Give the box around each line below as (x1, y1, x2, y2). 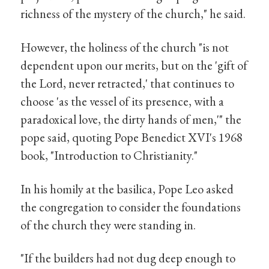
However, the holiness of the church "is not (20, 38, 229, 55)
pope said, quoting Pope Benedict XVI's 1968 (20, 128, 243, 145)
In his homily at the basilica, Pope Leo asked (20, 180, 234, 197)
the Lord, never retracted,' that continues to (20, 74, 235, 91)
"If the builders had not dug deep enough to (20, 250, 236, 267)
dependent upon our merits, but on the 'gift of (20, 56, 248, 73)
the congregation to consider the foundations (20, 198, 241, 215)
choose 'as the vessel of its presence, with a (20, 92, 225, 109)
